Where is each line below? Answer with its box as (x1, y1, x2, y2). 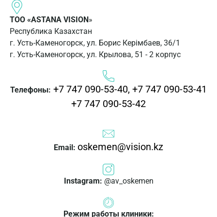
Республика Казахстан (10, 27, 92, 36)
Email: (54, 142, 76, 152)
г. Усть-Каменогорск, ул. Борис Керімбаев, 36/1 (10, 38, 182, 48)
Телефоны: (10, 85, 51, 95)
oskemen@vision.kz (77, 140, 163, 153)
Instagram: (63, 176, 102, 186)
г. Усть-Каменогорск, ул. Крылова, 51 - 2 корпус (10, 50, 181, 60)
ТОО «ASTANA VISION (10, 15, 89, 25)
